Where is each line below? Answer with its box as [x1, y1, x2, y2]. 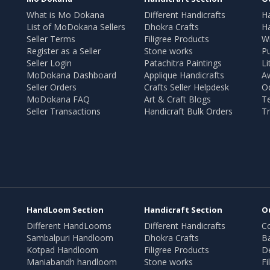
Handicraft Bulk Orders [144, 105, 233, 117]
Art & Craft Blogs [144, 93, 211, 105]
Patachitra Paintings [144, 57, 222, 69]
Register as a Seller [27, 45, 101, 57]
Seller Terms [27, 33, 75, 45]
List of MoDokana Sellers [27, 20, 125, 33]
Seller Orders [27, 81, 77, 93]
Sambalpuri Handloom [27, 232, 113, 244]
